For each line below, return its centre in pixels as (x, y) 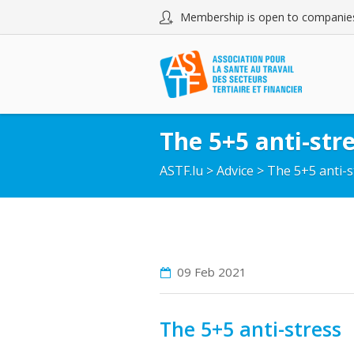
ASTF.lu (181, 171)
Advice (235, 171)
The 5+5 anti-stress (250, 329)
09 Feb (196, 272)
